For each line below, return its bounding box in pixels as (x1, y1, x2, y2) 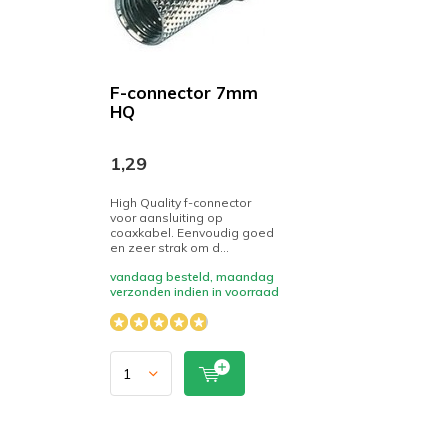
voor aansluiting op (110, 210, 223, 225)
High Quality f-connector (110, 195, 251, 210)
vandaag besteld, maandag (110, 269, 274, 284)
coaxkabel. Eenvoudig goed (110, 225, 274, 240)
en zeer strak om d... (110, 240, 229, 255)
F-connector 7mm (110, 82, 258, 103)
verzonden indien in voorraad (110, 284, 279, 299)
